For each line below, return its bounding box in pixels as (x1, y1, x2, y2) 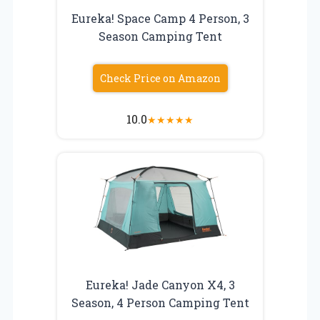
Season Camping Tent (98, 28, 222, 44)
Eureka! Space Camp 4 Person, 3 (71, 10, 249, 26)
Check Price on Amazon (99, 71, 221, 85)
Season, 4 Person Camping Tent (71, 294, 249, 310)
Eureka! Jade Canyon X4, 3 (85, 276, 235, 292)
